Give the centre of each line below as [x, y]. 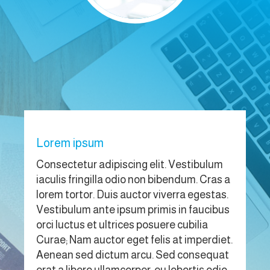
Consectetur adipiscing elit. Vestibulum [130, 164]
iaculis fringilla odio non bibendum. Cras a [133, 179]
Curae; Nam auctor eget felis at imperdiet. [134, 240]
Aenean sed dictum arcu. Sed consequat [133, 255]
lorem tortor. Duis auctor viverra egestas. [132, 194]
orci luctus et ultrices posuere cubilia [122, 224]
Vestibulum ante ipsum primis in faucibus [133, 209]
